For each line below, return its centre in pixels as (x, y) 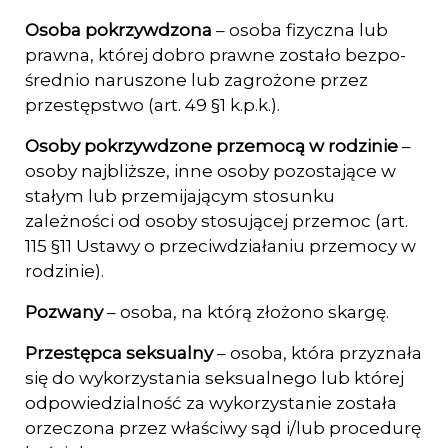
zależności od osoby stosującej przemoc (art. (216, 221)
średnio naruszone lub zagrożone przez (196, 80)
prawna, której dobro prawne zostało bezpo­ (215, 55)
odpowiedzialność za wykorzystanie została (211, 403)
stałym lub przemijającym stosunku (180, 196)
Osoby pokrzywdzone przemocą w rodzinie (213, 146)
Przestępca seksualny (121, 353)
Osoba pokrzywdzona (120, 30)
